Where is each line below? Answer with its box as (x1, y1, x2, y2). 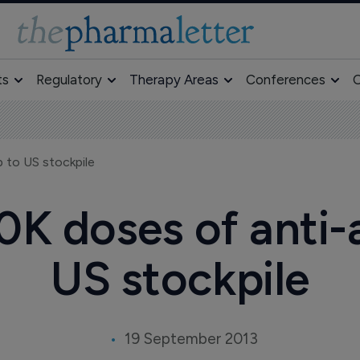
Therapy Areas (129, 72, 219, 88)
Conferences (245, 72, 325, 88)
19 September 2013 (124, 329, 258, 348)
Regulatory (35, 72, 102, 88)
